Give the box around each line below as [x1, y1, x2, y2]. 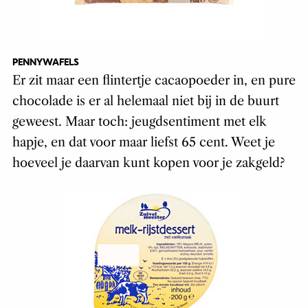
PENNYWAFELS [12, 56, 79, 69]
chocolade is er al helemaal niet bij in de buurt [12, 93, 279, 109]
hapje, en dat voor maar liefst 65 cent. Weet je [12, 135, 275, 151]
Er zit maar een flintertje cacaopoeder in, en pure [12, 73, 296, 89]
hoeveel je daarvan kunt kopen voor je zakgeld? [12, 155, 285, 171]
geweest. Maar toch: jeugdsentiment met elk [12, 114, 267, 130]
